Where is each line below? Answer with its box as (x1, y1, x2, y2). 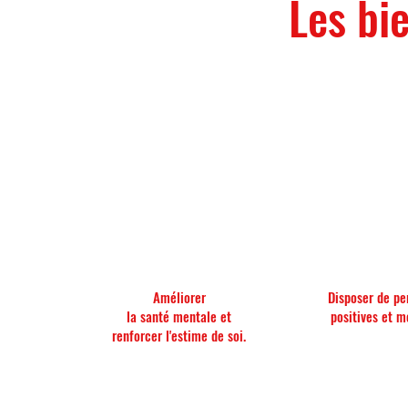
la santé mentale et (127, 306, 232, 326)
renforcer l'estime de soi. (112, 325, 247, 345)
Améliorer (152, 287, 206, 307)
